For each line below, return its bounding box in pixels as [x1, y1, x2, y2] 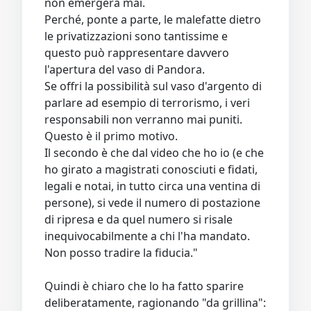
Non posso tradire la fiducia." [44, 244, 198, 260]
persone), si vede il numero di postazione [44, 194, 260, 210]
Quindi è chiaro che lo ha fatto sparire [44, 278, 244, 294]
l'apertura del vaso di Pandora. [44, 61, 205, 77]
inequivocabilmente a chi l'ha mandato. [44, 228, 250, 244]
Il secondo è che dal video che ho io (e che [44, 144, 264, 160]
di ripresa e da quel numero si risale [44, 211, 233, 227]
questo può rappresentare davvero [44, 44, 229, 60]
